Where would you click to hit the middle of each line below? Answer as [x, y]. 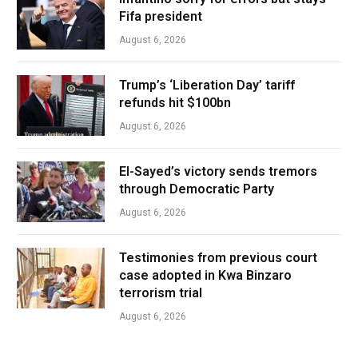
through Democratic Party [197, 189]
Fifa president [161, 16]
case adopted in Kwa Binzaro [205, 275]
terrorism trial [161, 292]
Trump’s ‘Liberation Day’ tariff [207, 85]
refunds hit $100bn [175, 102]
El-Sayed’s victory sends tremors [218, 171]
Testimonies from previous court [218, 257]
